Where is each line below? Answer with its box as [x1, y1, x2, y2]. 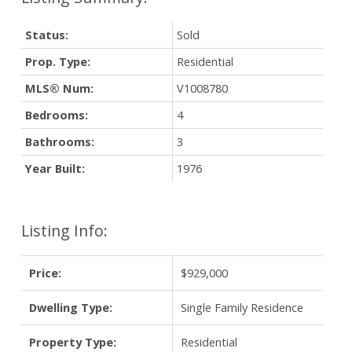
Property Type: [28, 333, 116, 350]
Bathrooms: [24, 133, 94, 149]
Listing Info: [20, 219, 108, 241]
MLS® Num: [24, 79, 93, 96]
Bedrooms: [24, 106, 88, 123]
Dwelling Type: [28, 299, 112, 315]
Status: [24, 26, 68, 42]
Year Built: [24, 159, 85, 176]
